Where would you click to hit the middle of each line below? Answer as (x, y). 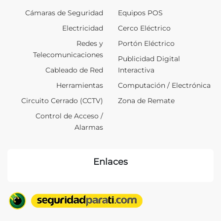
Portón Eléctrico (146, 43)
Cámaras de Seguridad (64, 13)
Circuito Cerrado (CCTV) (62, 100)
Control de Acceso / (69, 116)
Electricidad (83, 28)
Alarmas (89, 127)
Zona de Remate (146, 100)
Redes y (90, 43)
